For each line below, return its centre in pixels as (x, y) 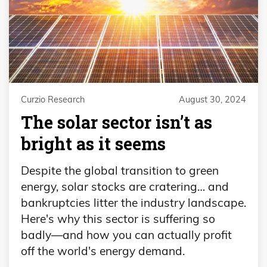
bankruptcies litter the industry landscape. (133, 202)
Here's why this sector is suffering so (118, 218)
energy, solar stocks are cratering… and (125, 186)
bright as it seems (93, 143)
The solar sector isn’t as (117, 122)
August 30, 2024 (212, 99)
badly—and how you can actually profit (126, 235)
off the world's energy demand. (103, 251)
